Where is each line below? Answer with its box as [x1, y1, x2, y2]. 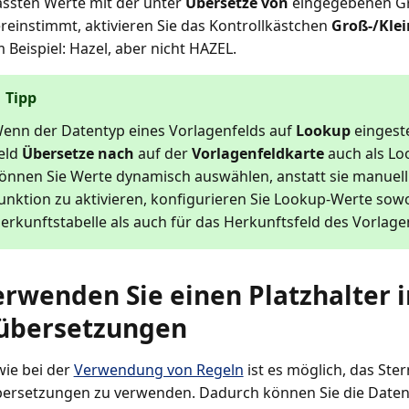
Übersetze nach [21, 143, 134, 164]
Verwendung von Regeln [73, 360, 244, 381]
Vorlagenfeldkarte [191, 143, 324, 164]
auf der [133, 143, 192, 164]
